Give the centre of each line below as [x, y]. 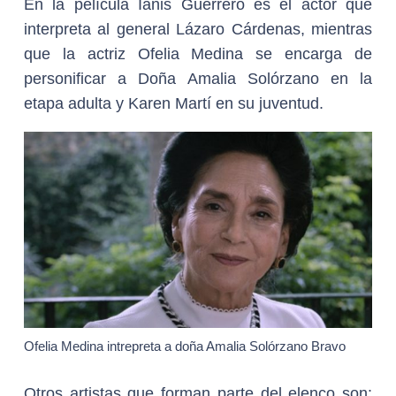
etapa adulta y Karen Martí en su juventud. [174, 103]
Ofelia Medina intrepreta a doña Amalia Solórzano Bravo [185, 346]
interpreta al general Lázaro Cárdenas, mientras [198, 29]
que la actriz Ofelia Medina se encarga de [198, 53]
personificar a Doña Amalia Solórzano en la [198, 78]
